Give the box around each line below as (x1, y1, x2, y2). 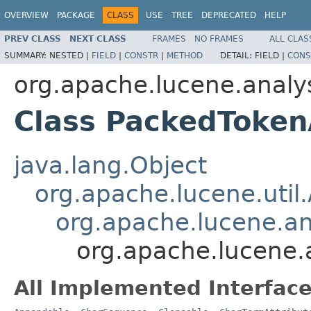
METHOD (167, 50, 203, 60)
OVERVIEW (4, 10, 49, 20)
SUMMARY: (4, 50, 49, 60)
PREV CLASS (4, 33, 61, 44)
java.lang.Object (14, 151, 207, 179)
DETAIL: (220, 50, 255, 60)
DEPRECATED (201, 10, 256, 20)
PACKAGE (57, 10, 95, 20)
